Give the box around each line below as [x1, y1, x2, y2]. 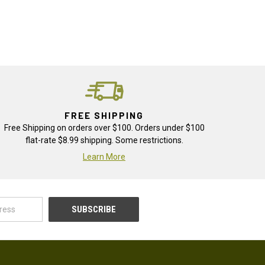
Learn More [83, 152, 125, 162]
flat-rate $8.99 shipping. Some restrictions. [25, 135, 183, 146]
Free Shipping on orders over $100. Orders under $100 [4, 123, 205, 133]
